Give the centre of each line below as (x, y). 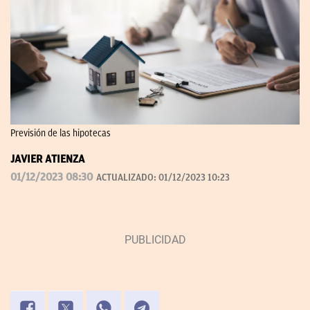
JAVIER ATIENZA (47, 159)
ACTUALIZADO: (127, 178)
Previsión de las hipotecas (61, 134)
